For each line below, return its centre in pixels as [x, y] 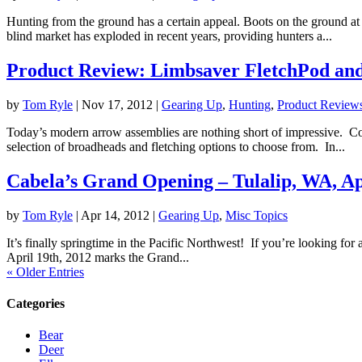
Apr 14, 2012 [115, 215]
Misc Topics [257, 215]
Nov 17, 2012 [117, 105]
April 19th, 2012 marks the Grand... [98, 257]
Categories [36, 304]
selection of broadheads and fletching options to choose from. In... [176, 147]
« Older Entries [45, 271]
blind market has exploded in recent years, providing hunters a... [169, 36]
